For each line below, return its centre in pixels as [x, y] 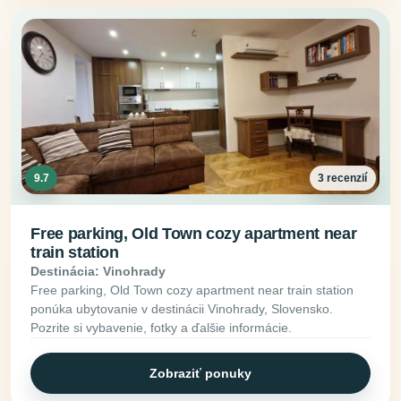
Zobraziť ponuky [200, 373]
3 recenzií [343, 178]
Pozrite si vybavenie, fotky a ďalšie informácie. [162, 328]
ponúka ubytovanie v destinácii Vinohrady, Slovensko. [182, 309]
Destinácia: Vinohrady [98, 272]
